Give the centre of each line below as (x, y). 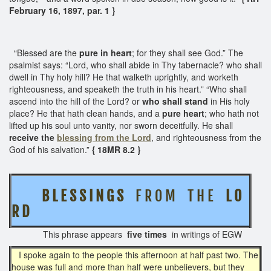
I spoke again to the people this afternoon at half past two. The (137, 254)
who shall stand (175, 101)
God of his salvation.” (49, 149)
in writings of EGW (204, 234)
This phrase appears (68, 234)
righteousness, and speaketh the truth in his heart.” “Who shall (128, 89)
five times (147, 234)
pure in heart (106, 52)
